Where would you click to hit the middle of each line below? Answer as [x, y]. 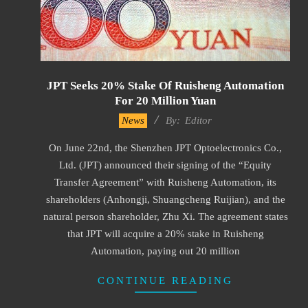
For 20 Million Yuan [165, 100]
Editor [198, 120]
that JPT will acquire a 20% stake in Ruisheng [165, 233]
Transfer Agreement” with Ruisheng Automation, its [165, 182]
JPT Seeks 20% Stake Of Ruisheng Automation [165, 85]
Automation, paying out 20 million [165, 251]
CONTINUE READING [165, 280]
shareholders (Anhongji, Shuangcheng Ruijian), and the [165, 199]
